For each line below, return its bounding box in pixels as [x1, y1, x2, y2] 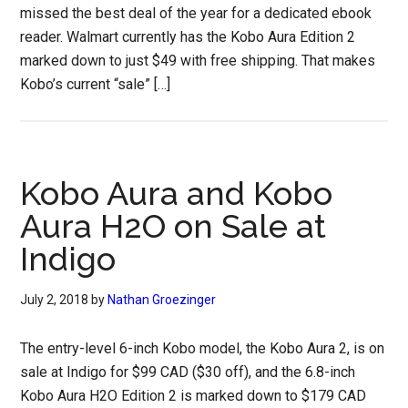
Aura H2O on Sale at [20, 207, 327, 245]
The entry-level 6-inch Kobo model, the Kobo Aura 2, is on [20, 340, 385, 357]
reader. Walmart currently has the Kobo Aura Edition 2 [20, 28, 356, 46]
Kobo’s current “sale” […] [20, 76, 171, 93]
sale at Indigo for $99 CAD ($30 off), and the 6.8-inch [20, 363, 356, 381]
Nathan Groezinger [107, 292, 217, 307]
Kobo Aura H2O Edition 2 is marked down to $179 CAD [20, 387, 367, 404]
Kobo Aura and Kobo [20, 174, 333, 212]
